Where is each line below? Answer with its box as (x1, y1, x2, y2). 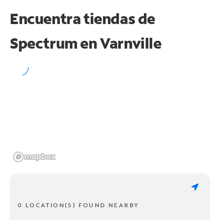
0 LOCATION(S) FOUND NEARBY (18, 201, 139, 209)
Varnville (100, 33, 162, 53)
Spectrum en (10, 33, 100, 53)
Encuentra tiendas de (10, 8, 156, 28)
